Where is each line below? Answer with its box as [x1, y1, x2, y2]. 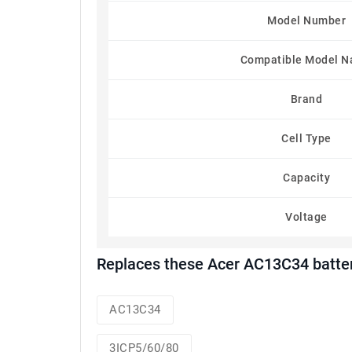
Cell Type [281, 132, 332, 145]
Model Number [267, 14, 346, 27]
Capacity [283, 171, 330, 184]
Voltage [285, 211, 328, 223]
